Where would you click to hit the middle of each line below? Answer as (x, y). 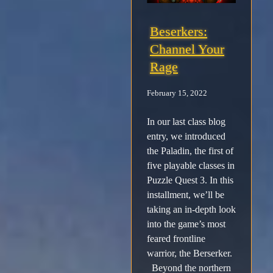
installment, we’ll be (186, 195)
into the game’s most (186, 224)
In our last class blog (186, 122)
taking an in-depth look (191, 210)
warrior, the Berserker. (190, 253)
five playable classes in (191, 166)
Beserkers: (179, 32)
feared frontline (176, 239)
